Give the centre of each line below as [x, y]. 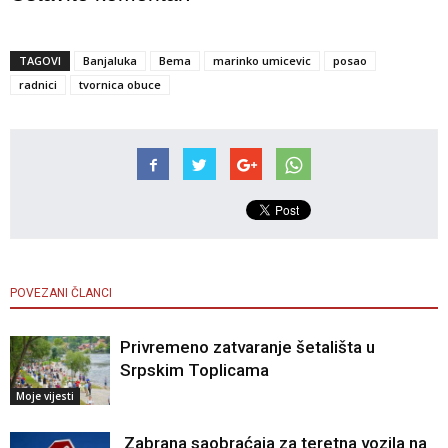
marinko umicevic [262, 61]
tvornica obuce [120, 85]
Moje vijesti [45, 396]
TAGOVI [40, 61]
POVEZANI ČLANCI [61, 293]
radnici [38, 85]
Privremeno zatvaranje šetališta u [247, 347]
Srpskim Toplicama [194, 370]
